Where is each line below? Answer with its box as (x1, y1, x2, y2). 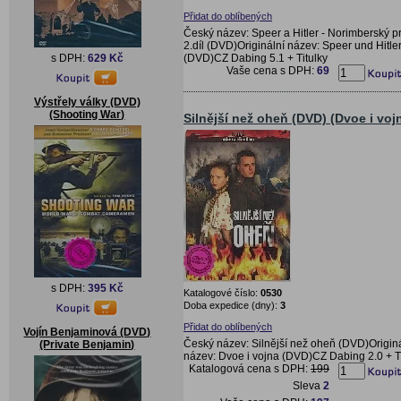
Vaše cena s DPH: (226, 64, 317, 77)
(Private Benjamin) (39, 338, 135, 351)
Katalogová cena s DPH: (189, 362, 311, 375)
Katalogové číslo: (183, 286, 260, 298)
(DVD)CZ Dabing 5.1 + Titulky (183, 51, 328, 64)
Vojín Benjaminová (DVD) (23, 326, 151, 338)
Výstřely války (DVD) (34, 96, 141, 108)
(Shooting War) (49, 108, 125, 121)
